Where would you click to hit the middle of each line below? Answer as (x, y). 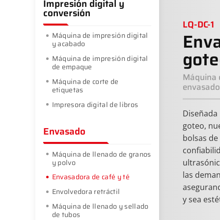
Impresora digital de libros (95, 104)
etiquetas (68, 90)
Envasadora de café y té (91, 177)
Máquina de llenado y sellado (100, 206)
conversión (67, 13)
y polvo (64, 162)
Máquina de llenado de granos (101, 154)
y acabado (69, 44)
